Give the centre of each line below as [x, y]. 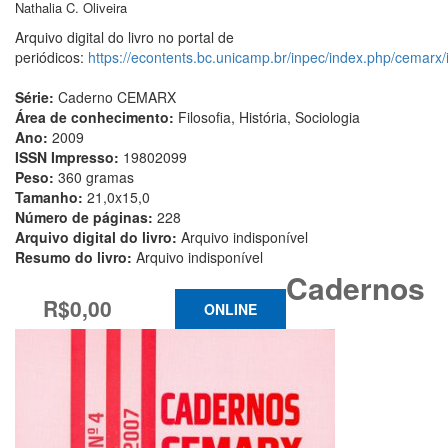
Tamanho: [51, 196]
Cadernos [355, 287]
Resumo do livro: [75, 256]
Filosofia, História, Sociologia [269, 116]
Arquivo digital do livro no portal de [124, 36]
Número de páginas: [86, 216]
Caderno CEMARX [117, 96]
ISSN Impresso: [69, 156]
